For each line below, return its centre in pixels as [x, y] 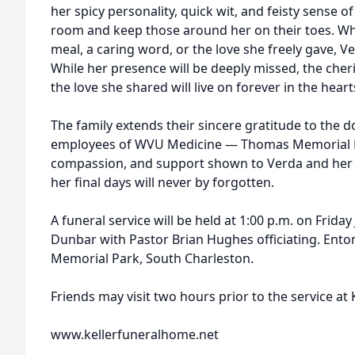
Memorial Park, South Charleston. [152, 258]
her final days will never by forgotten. [162, 182]
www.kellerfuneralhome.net [135, 334]
